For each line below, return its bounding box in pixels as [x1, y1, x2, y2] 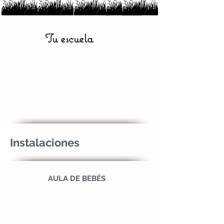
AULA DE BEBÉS [48, 174, 105, 183]
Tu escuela [45, 31, 93, 45]
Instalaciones [10, 136, 79, 149]
